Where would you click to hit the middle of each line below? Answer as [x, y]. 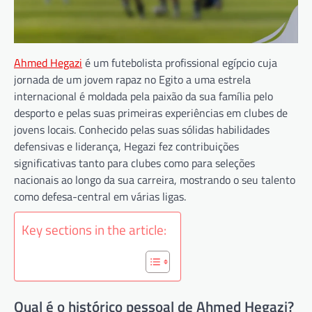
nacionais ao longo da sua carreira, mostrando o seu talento [155, 180]
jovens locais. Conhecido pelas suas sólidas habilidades [142, 130]
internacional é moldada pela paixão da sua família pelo [143, 96]
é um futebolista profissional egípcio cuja [180, 63]
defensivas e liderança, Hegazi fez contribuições [126, 147]
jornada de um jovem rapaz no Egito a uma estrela [132, 80]
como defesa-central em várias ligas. [100, 197]
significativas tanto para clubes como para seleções [134, 163]
